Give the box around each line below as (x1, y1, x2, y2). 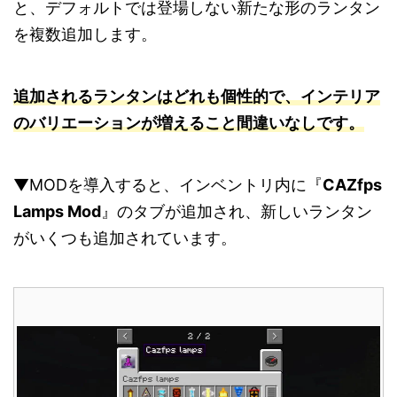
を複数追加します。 (13, 24, 157, 43)
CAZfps (323, 175, 382, 194)
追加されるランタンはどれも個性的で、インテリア (13, 86, 380, 105)
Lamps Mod (13, 201, 101, 221)
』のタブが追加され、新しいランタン (101, 201, 372, 221)
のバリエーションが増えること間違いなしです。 (13, 113, 364, 132)
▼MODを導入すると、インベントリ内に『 (13, 175, 323, 194)
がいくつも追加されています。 (13, 228, 237, 247)
